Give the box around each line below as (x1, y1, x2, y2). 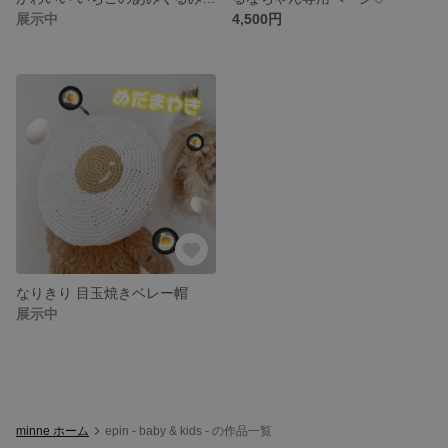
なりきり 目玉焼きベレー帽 (16, 284, 188, 301)
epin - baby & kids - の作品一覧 (105, 423, 272, 438)
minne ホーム (16, 423, 89, 438)
